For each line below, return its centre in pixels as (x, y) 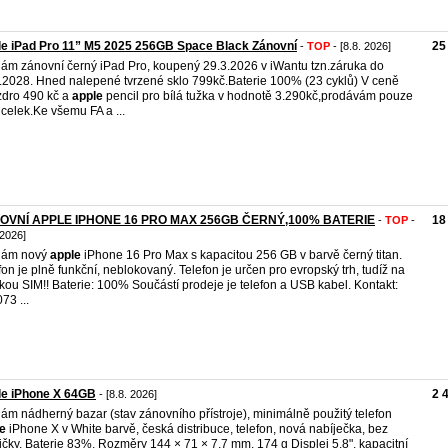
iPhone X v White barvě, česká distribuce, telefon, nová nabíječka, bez (197, 429)
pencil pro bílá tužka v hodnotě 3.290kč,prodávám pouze (258, 96)
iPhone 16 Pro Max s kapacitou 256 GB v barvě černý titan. (241, 255)
